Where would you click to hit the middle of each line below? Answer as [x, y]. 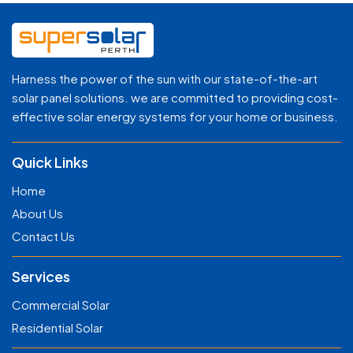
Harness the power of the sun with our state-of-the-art [165, 79]
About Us [37, 214]
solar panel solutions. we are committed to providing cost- [175, 98]
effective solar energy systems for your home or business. [175, 117]
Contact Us [43, 236]
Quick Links [50, 162]
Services [41, 277]
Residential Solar [58, 328]
